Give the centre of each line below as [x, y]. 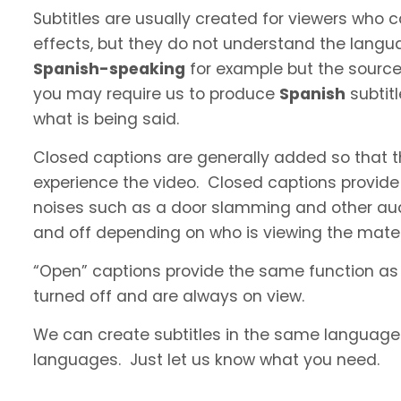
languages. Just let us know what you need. [206, 360]
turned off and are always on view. [169, 297]
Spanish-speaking [109, 69]
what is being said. [106, 119]
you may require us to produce [156, 94]
